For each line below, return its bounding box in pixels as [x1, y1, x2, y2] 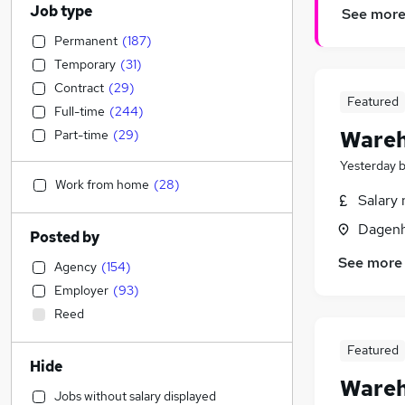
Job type [30, 2, 92, 21]
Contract [54, 80, 104, 96]
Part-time [54, 127, 108, 143]
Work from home [55, 176, 149, 193]
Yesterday [340, 157, 396, 174]
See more [338, 253, 402, 273]
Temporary [54, 56, 116, 72]
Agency [54, 259, 97, 275]
